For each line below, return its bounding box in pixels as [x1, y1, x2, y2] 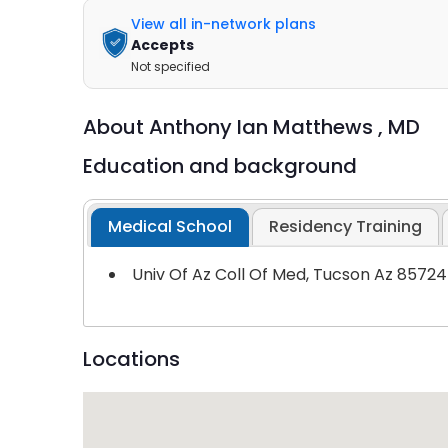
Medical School [108, 215, 233, 239]
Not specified [130, 57, 210, 75]
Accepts [130, 34, 194, 55]
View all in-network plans [130, 13, 316, 34]
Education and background [82, 151, 357, 180]
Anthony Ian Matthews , [148, 112, 388, 141]
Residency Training [269, 215, 423, 239]
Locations [82, 345, 180, 374]
